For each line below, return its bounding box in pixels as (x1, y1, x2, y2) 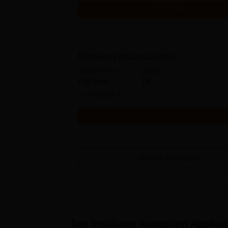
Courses (168, 153, 198, 162)
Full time (78, 77, 109, 86)
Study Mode (78, 66, 117, 75)
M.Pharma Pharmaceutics (78, 52, 177, 61)
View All (138, 153, 165, 162)
